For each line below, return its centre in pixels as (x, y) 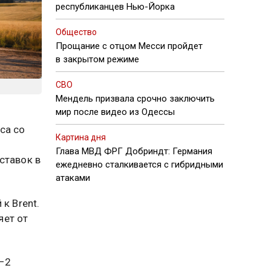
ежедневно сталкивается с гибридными (139, 165)
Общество (76, 32)
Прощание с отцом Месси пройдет (129, 46)
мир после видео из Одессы (115, 112)
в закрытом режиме (97, 59)
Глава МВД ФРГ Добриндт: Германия (134, 151)
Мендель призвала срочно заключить (135, 99)
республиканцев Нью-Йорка (115, 7)
